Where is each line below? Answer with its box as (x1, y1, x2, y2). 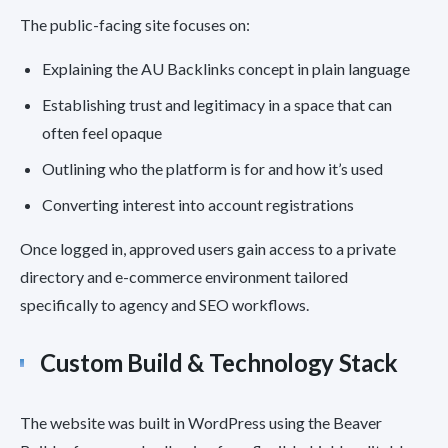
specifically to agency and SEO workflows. (20, 295, 309, 315)
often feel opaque (42, 123, 162, 143)
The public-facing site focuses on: (20, 15, 250, 35)
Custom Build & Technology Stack (40, 348, 398, 378)
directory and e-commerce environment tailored (20, 267, 348, 287)
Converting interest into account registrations (42, 195, 354, 215)
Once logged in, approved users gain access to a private (20, 239, 396, 259)
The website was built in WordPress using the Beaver (20, 413, 382, 433)
